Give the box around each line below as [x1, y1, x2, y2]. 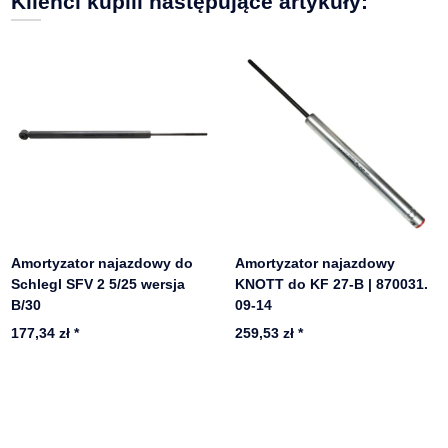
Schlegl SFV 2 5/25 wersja [11, 275, 186, 292]
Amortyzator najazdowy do [11, 254, 194, 271]
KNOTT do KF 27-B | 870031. [235, 275, 429, 292]
